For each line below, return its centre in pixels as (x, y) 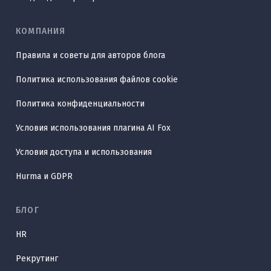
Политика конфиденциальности (80, 103)
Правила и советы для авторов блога (90, 55)
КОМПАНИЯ (41, 31)
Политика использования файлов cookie (97, 79)
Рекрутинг (37, 258)
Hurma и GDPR (44, 176)
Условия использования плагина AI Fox (93, 128)
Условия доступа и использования (84, 152)
